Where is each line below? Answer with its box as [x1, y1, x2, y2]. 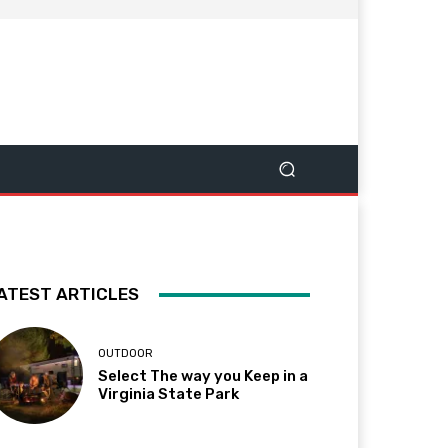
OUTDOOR [98, 347, 154, 361]
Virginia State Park [98, 385, 243, 404]
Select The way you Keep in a [98, 367, 309, 386]
